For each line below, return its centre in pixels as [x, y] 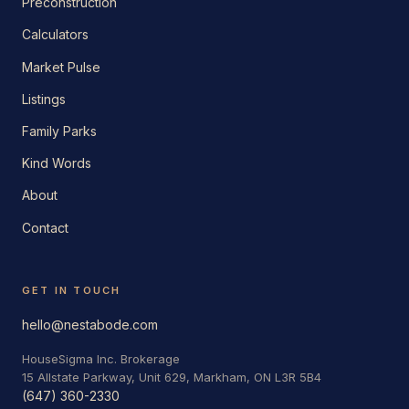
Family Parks [59, 131]
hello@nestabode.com [90, 324]
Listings [44, 99]
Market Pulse [61, 67]
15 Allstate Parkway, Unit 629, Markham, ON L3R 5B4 [172, 377]
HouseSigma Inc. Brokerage [101, 358]
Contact [45, 227]
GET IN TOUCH [72, 290]
